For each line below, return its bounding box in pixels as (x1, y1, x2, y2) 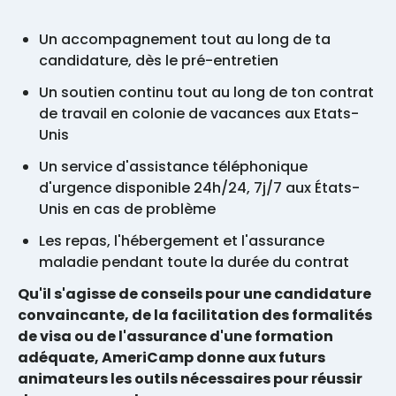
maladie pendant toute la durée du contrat (39, 251, 349, 272)
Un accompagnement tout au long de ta (39, 28, 331, 49)
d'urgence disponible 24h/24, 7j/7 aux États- (39, 177, 360, 198)
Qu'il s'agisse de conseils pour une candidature (18, 283, 371, 304)
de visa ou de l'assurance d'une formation (18, 325, 333, 346)
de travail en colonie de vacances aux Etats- (39, 103, 359, 124)
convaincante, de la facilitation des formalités (18, 304, 372, 325)
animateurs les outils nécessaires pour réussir (18, 368, 362, 389)
